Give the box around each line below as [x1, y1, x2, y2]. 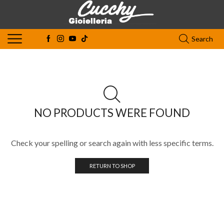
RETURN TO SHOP [89, 162, 135, 169]
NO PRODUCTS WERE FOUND [34, 105, 190, 119]
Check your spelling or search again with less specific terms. [10, 137, 213, 147]
